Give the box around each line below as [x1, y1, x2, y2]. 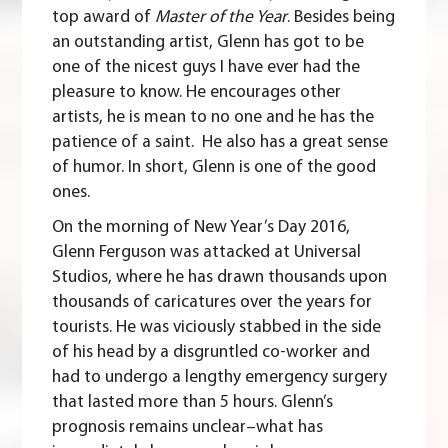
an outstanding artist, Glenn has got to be [52, 34, 365, 52]
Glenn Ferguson [52, 244, 167, 262]
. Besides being [287, 9, 396, 27]
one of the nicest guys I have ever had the [52, 59, 361, 77]
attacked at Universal [203, 244, 362, 262]
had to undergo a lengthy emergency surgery [52, 369, 388, 387]
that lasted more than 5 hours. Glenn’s [52, 394, 334, 412]
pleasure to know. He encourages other [52, 84, 342, 102]
